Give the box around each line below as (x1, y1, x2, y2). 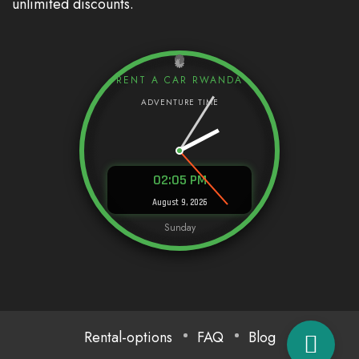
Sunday (163, 220, 196, 236)
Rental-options (83, 327, 172, 349)
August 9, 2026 (151, 197, 208, 209)
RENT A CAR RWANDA (116, 73, 243, 88)
